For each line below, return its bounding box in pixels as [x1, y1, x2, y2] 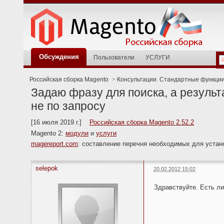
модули [65, 129, 88, 137]
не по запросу [31, 99, 105, 112]
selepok [35, 164, 58, 172]
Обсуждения [39, 53, 79, 60]
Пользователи [93, 54, 134, 60]
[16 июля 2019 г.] [31, 118, 89, 126]
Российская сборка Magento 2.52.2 [89, 118, 194, 126]
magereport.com [31, 140, 78, 148]
